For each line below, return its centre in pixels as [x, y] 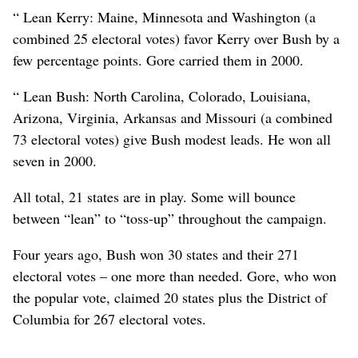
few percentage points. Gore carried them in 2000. [158, 60]
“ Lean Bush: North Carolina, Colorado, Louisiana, [162, 95]
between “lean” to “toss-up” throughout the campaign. [170, 218]
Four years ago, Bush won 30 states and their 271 [156, 254]
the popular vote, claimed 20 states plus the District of [170, 297]
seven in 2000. [55, 160]
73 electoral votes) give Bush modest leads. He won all [172, 139]
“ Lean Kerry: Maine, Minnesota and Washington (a [164, 16]
